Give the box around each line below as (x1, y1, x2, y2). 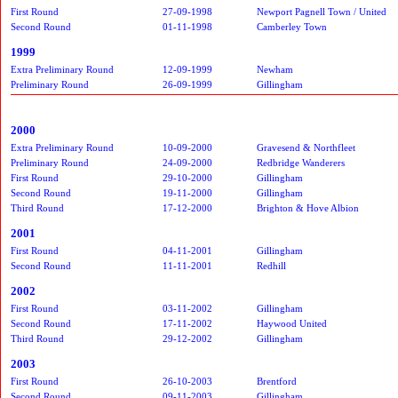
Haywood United (257, 317, 327, 329)
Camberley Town (257, 20, 327, 32)
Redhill (257, 259, 286, 271)
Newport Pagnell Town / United (257, 5, 386, 17)
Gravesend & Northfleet (257, 141, 355, 153)
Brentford (257, 375, 297, 386)
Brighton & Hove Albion (257, 202, 359, 213)
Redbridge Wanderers (257, 156, 345, 168)
